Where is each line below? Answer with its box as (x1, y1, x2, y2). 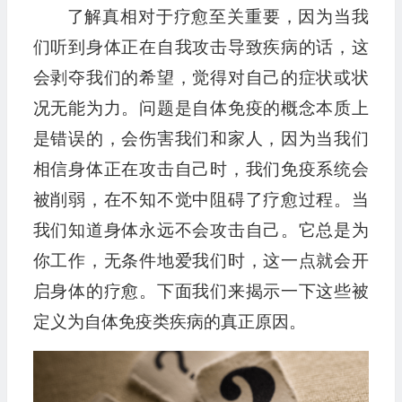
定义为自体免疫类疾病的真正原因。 (32, 312, 310, 331)
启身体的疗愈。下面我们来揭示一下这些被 (32, 282, 369, 301)
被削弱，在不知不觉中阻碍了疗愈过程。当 (32, 190, 369, 209)
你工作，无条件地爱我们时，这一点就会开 (32, 251, 369, 270)
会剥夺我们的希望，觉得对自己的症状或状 (32, 68, 369, 87)
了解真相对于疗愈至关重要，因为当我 (66, 7, 369, 26)
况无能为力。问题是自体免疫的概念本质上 (32, 99, 369, 118)
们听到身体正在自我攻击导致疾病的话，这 (32, 38, 369, 57)
